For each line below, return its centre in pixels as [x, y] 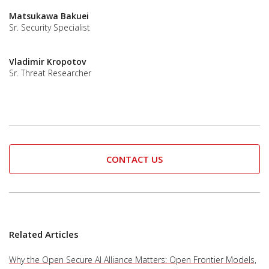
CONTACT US [134, 159]
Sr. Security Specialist [50, 27]
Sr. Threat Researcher [50, 73]
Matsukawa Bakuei [49, 16]
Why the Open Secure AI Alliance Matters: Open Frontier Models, [133, 260]
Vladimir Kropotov [47, 61]
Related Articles [44, 234]
